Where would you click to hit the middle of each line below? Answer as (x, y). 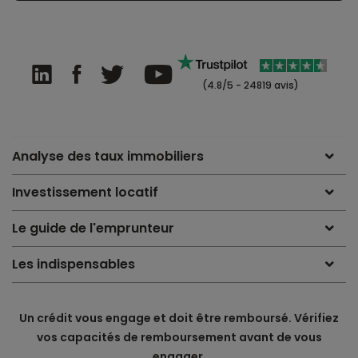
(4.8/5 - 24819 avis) (249, 85)
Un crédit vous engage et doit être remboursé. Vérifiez (179, 318)
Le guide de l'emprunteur (93, 228)
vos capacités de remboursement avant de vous (179, 337)
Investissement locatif (85, 192)
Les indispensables (74, 264)
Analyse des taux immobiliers (108, 156)
